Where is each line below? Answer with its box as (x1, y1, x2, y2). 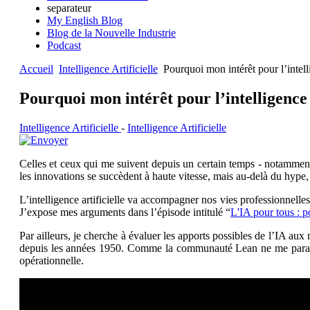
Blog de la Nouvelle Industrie (46, 26, 176, 39)
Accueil (19, 62, 53, 75)
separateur (46, 1, 91, 14)
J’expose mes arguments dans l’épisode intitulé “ (19, 206, 230, 218)
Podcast (46, 39, 81, 51)
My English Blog (46, 14, 122, 26)
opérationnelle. (19, 254, 84, 266)
